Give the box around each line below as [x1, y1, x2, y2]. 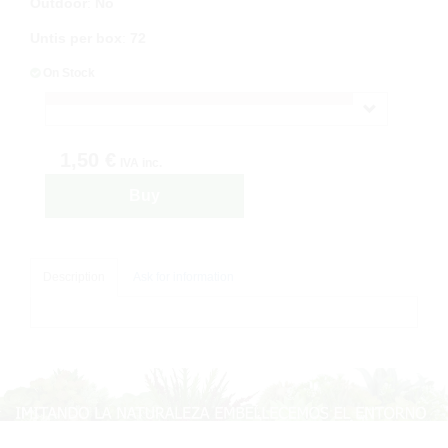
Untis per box [30, 29, 122, 46]
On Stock [43, 65, 95, 80]
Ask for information [133, 269, 234, 284]
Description [43, 269, 105, 284]
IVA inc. [120, 155, 162, 170]
